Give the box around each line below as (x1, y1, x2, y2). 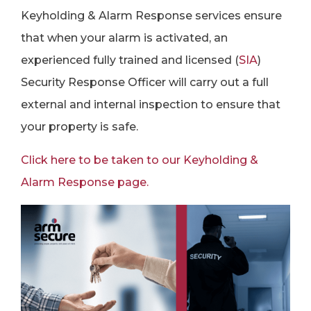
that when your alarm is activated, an (21, 31, 228, 44)
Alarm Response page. (21, 176, 149, 189)
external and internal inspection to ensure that (21, 98, 280, 111)
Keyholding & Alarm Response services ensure (21, 9, 282, 22)
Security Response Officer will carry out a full (21, 76, 269, 89)
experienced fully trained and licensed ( (21, 53, 239, 67)
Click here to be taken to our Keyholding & (21, 153, 258, 167)
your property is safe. (21, 120, 138, 133)
